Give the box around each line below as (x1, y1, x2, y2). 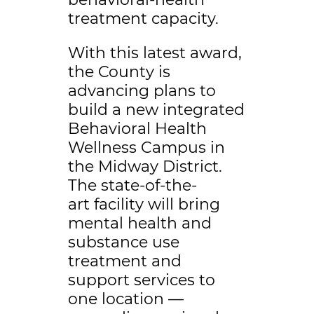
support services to (67, 271, 215, 290)
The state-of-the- (67, 176, 197, 196)
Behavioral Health (67, 119, 207, 139)
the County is (67, 62, 170, 82)
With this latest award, (67, 43, 242, 63)
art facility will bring (67, 195, 220, 214)
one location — (67, 289, 184, 309)
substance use (67, 233, 179, 252)
